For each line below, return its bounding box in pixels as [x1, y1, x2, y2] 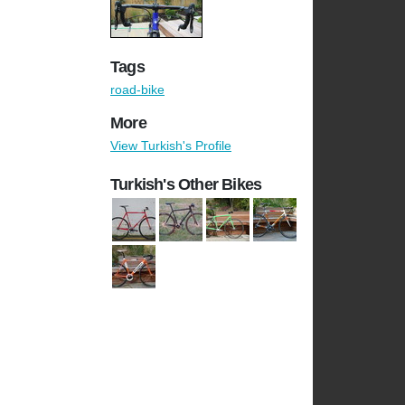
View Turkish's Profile [110, 138, 231, 154]
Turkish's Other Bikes [110, 175, 262, 194]
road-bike [110, 82, 165, 98]
